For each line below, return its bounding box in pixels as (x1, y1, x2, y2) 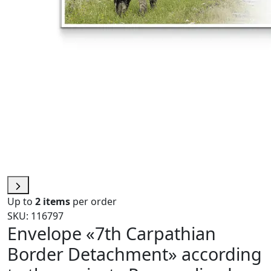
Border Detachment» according (7, 242, 262, 266)
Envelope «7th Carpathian (7, 221, 216, 246)
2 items (35, 195, 70, 209)
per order (70, 195, 117, 209)
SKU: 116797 (7, 209, 64, 223)
